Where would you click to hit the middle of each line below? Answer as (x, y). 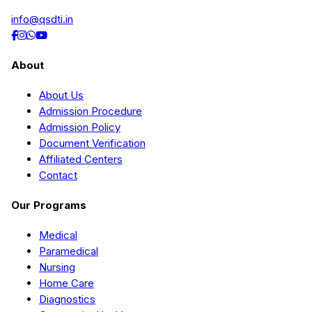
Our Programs (49, 205)
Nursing (57, 267)
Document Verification (92, 143)
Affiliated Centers (81, 159)
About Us (61, 95)
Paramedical (69, 251)
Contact (58, 175)
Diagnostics (67, 299)
